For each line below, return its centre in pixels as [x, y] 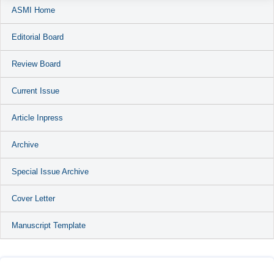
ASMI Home [33, 10]
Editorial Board [38, 37]
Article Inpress [37, 117]
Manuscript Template [49, 225]
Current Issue [35, 91]
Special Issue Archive [50, 171]
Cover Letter [33, 198]
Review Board [36, 64]
